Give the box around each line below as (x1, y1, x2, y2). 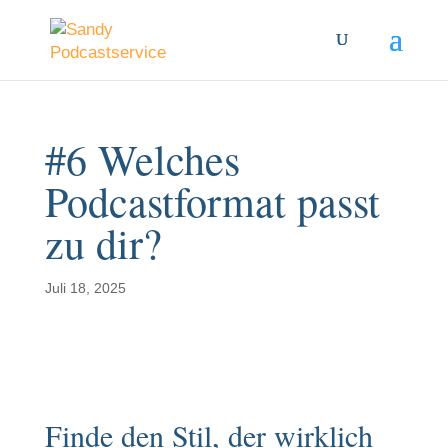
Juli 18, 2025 (44, 280, 126, 296)
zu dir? (44, 215, 162, 271)
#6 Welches (44, 131, 240, 187)
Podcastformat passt (44, 173, 380, 229)
